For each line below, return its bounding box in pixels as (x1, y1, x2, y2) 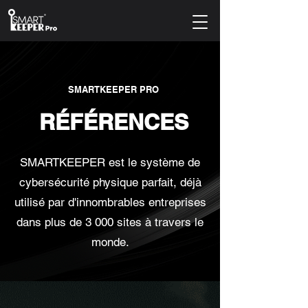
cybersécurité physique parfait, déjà (19, 175, 201, 189)
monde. (91, 235, 129, 249)
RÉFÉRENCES (38, 109, 188, 135)
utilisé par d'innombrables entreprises (14, 195, 206, 209)
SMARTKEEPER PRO (68, 84, 159, 95)
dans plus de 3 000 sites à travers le (16, 215, 203, 229)
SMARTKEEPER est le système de (20, 155, 200, 169)
